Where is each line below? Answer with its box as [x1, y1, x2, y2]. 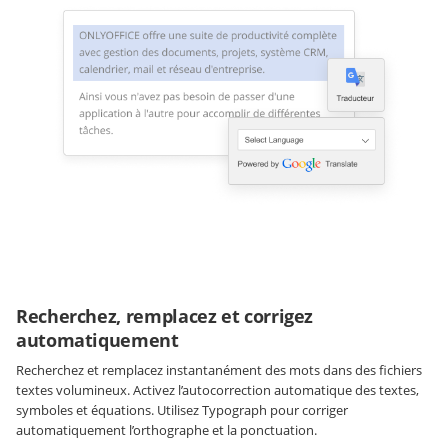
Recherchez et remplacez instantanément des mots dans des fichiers [16, 361, 422, 380]
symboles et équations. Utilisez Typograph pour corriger [16, 401, 348, 420]
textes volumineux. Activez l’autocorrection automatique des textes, [16, 381, 419, 400]
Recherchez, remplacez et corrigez [16, 304, 314, 329]
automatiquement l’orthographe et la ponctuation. [16, 421, 317, 440]
